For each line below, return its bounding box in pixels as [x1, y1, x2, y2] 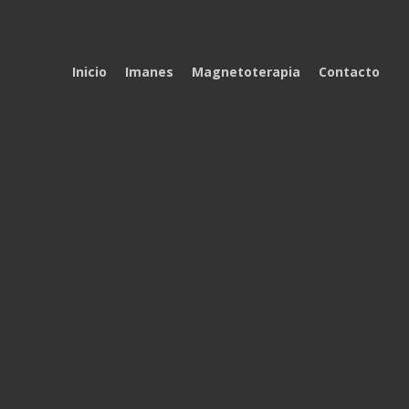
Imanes [125, 62, 173, 80]
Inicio [72, 62, 107, 80]
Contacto [319, 62, 380, 80]
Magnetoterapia [192, 62, 300, 80]
